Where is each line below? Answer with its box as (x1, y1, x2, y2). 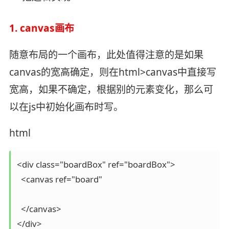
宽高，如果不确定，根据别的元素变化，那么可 (9, 82, 213, 96)
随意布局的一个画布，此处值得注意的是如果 (9, 48, 203, 61)
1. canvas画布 (9, 21, 74, 35)
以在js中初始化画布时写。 (9, 100, 123, 113)
